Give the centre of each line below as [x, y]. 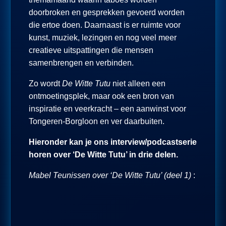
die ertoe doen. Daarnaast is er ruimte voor [105, 25]
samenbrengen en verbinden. [81, 63]
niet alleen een [138, 83]
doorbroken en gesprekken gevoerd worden [107, 12]
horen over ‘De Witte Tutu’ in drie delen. [103, 154]
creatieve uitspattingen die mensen [91, 50]
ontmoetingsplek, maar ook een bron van [101, 96]
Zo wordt [45, 83]
